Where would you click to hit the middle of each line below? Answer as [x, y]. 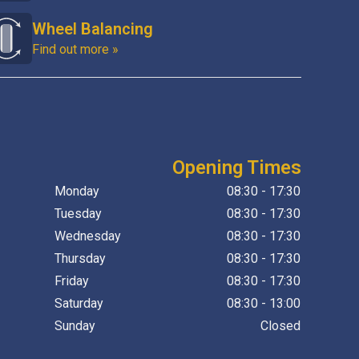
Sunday [75, 326]
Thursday [80, 258]
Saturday [79, 303]
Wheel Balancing [93, 29]
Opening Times [236, 167]
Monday [77, 191]
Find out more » [75, 49]
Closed [280, 326]
